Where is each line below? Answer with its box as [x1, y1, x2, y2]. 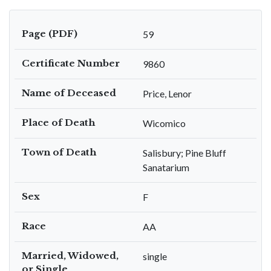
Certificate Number [22, 57, 120, 69]
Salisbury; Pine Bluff [143, 147, 226, 158]
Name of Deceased [22, 87, 116, 99]
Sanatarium [143, 162, 189, 173]
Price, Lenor [143, 88, 192, 99]
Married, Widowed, [22, 250, 119, 261]
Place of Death [22, 117, 95, 128]
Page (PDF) [22, 28, 77, 39]
